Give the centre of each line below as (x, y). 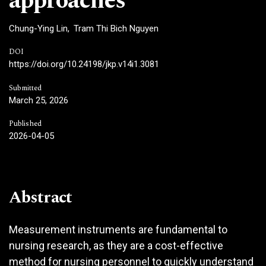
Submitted (25, 88)
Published (25, 123)
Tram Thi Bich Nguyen (116, 28)
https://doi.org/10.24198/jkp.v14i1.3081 (84, 64)
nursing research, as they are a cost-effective (116, 245)
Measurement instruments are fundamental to (118, 229)
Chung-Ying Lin (38, 28)
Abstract (41, 197)
